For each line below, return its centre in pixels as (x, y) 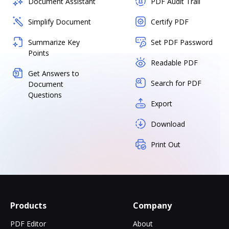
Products (28, 205)
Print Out (166, 144)
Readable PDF (174, 62)
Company (152, 205)
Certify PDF (170, 21)
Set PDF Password (182, 42)
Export (162, 103)
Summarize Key (54, 42)
